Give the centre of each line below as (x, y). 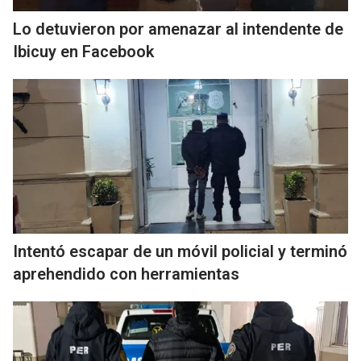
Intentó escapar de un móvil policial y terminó (180, 251)
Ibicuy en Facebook (83, 52)
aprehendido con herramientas (126, 274)
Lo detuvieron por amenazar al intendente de (178, 29)
